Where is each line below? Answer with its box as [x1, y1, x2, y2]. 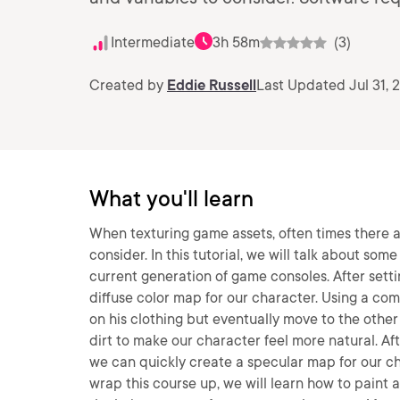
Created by [89, 77, 167, 94]
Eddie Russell [167, 77, 256, 94]
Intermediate [111, 34, 195, 51]
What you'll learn [89, 186, 254, 212]
